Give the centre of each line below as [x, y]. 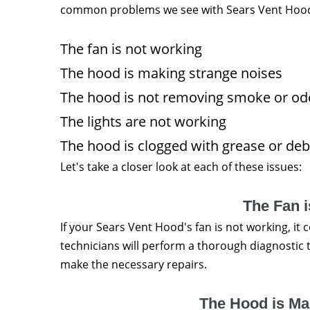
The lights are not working [143, 121]
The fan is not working [131, 49]
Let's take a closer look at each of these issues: [181, 167]
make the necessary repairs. [134, 264]
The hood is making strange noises [171, 73]
